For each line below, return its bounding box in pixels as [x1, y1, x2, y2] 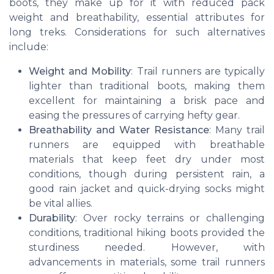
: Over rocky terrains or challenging [75, 212, 265, 224]
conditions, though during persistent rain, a [29, 168, 265, 180]
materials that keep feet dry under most [29, 154, 265, 166]
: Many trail [209, 124, 265, 136]
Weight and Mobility [29, 65, 131, 78]
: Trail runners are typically [131, 65, 265, 78]
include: [9, 41, 48, 53]
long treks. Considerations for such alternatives [9, 26, 265, 39]
